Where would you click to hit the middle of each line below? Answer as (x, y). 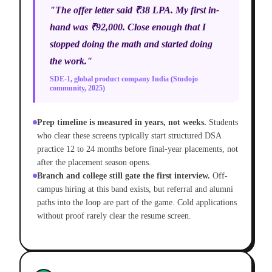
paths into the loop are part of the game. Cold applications (137, 203)
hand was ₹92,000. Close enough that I (128, 27)
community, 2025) (77, 88)
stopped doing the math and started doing (131, 44)
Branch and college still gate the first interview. (124, 176)
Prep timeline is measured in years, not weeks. (122, 123)
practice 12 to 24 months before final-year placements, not (138, 149)
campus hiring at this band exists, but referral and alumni (135, 189)
